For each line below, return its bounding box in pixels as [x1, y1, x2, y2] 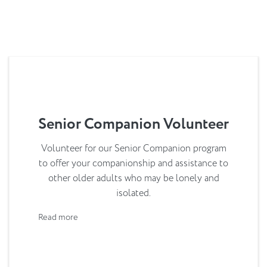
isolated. [116, 186, 151, 200]
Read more [38, 211, 78, 223]
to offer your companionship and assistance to [39, 156, 228, 170]
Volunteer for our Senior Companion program [41, 141, 226, 155]
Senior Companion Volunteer [38, 113, 229, 135]
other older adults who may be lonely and [48, 171, 219, 185]
